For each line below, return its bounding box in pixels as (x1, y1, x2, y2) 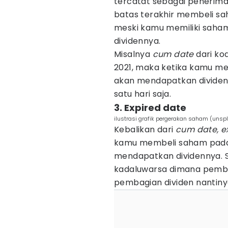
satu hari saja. (114, 88, 172, 100)
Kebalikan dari (114, 124, 176, 135)
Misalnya (114, 48, 151, 60)
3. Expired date (114, 101, 186, 114)
